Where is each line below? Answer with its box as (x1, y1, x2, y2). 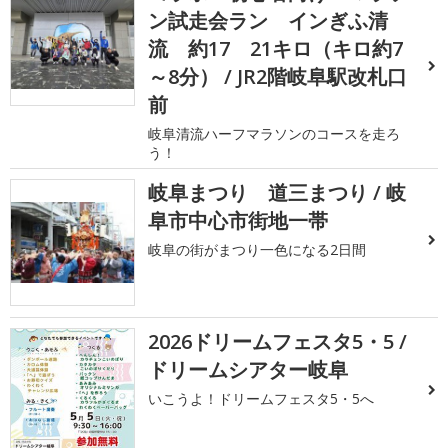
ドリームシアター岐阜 (148, 356, 349, 384)
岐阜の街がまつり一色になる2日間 (148, 239, 367, 259)
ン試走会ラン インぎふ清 (148, 6, 389, 34)
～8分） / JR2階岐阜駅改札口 (148, 62, 408, 90)
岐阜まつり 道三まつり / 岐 (148, 178, 407, 206)
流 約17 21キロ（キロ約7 (148, 34, 404, 62)
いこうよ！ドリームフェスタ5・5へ (148, 389, 375, 409)
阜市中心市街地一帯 (148, 206, 329, 234)
